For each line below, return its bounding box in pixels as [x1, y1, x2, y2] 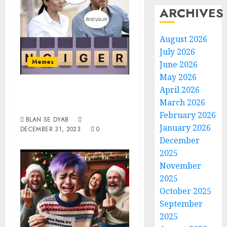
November [160, 160, 202, 171]
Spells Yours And [20, 82, 118, 97]
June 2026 [160, 59, 198, 70]
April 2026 [160, 84, 200, 95]
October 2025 [160, 185, 212, 197]
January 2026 [160, 122, 211, 133]
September [160, 198, 203, 209]
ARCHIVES [160, 4, 224, 22]
